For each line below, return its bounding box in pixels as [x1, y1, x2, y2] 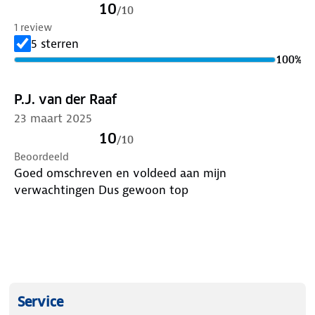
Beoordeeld [14, 149, 69, 164]
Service [18, 293, 63, 310]
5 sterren [31, 35, 79, 51]
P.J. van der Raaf [14, 91, 117, 108]
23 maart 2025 [14, 110, 92, 126]
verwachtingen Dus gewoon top [98, 181, 188, 198]
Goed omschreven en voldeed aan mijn [14, 165, 226, 181]
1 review [14, 20, 52, 34]
